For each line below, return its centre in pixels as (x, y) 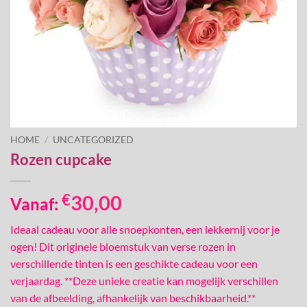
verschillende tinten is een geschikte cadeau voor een (134, 264)
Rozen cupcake (61, 160)
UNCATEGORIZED (94, 139)
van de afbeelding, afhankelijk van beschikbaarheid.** (133, 298)
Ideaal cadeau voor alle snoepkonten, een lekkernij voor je (145, 230)
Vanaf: (36, 204)
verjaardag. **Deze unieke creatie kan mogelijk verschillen (144, 281)
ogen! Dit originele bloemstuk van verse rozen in (123, 247)
